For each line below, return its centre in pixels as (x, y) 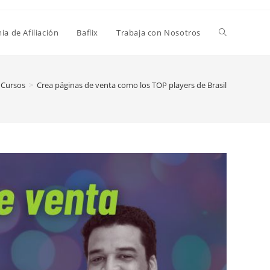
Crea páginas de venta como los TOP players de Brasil (132, 85)
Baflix (87, 33)
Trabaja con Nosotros (159, 33)
